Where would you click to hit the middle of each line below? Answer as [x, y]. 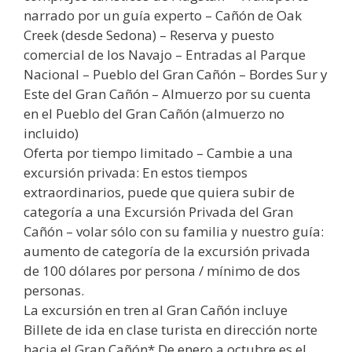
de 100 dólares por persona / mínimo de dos [162, 270]
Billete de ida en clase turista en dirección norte [170, 329]
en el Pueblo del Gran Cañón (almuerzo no [154, 113]
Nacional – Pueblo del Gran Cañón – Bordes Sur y [176, 74]
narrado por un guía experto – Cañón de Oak [163, 15]
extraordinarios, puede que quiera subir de [159, 192]
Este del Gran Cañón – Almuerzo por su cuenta [167, 93]
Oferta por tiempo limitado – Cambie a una [158, 152]
